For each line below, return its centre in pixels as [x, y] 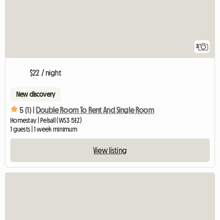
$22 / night [46, 73]
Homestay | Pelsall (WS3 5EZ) [46, 121]
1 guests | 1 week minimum [44, 129]
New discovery [36, 95]
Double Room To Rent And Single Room [95, 110]
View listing [110, 151]
